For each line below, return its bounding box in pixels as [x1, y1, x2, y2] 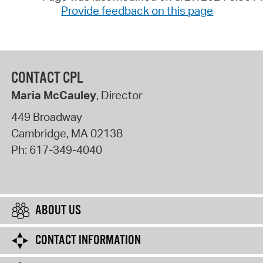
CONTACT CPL [11, 69, 83, 89]
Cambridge [11, 126, 66, 141]
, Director [96, 88, 143, 103]
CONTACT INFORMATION [35, 232, 141, 249]
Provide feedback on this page [61, 4, 214, 18]
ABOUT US [35, 203, 81, 220]
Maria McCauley [11, 88, 96, 103]
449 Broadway [11, 110, 82, 124]
